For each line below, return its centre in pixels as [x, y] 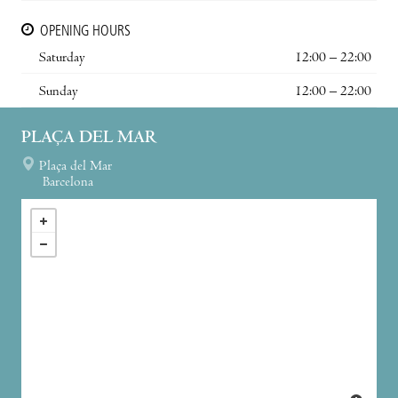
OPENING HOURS [85, 32]
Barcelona [68, 183]
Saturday [62, 58]
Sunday [59, 92]
